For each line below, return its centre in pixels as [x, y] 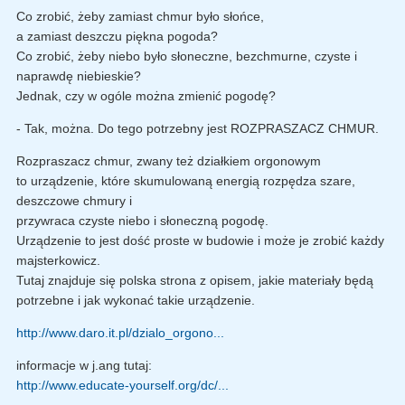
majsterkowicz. [58, 260]
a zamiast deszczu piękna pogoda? [117, 36]
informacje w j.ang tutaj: [84, 365]
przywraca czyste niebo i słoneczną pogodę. [142, 220]
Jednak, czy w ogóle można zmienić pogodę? [146, 95]
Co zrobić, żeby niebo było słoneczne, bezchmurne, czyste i [187, 56]
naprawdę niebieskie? [79, 75]
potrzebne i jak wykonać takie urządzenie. [136, 300]
